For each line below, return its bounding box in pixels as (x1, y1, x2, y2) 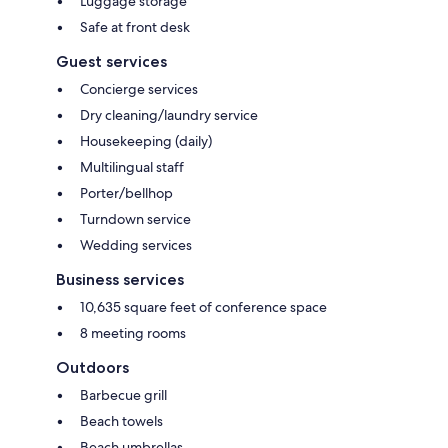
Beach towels (80, 411, 163, 430)
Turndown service (80, 209, 191, 228)
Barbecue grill (80, 385, 167, 404)
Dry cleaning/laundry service (80, 105, 258, 124)
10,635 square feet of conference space (80, 297, 327, 316)
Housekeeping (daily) (80, 131, 212, 150)
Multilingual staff (80, 157, 184, 176)
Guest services (56, 51, 167, 71)
